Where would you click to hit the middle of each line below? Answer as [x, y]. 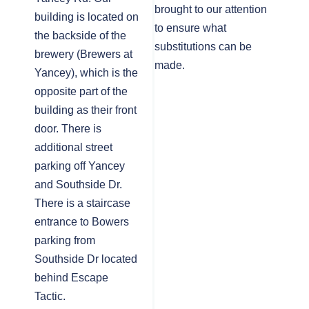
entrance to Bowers [82, 222]
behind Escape [71, 278]
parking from [65, 240]
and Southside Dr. [78, 185]
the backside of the [80, 36]
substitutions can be [203, 47]
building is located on [87, 17]
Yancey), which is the [86, 73]
